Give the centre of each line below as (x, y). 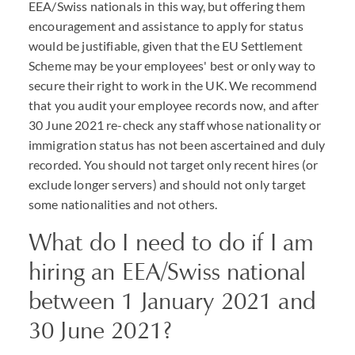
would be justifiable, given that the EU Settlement (166, 46)
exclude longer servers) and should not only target (168, 184)
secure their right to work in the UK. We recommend (173, 85)
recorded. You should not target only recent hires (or (174, 164)
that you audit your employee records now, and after (174, 105)
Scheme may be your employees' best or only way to (172, 65)
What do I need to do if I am (172, 242)
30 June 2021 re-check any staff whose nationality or (175, 125)
